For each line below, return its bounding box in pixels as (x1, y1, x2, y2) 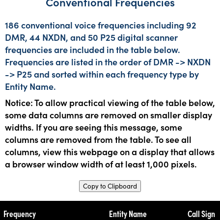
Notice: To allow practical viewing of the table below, (5, 96, 215, 109)
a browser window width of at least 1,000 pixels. (5, 157, 197, 170)
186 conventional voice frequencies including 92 (5, 18, 196, 31)
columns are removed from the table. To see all (5, 133, 192, 145)
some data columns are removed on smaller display (5, 108, 212, 121)
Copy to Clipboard (83, 181, 137, 191)
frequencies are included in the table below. (5, 43, 180, 55)
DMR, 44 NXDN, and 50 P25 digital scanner (5, 30, 178, 43)
